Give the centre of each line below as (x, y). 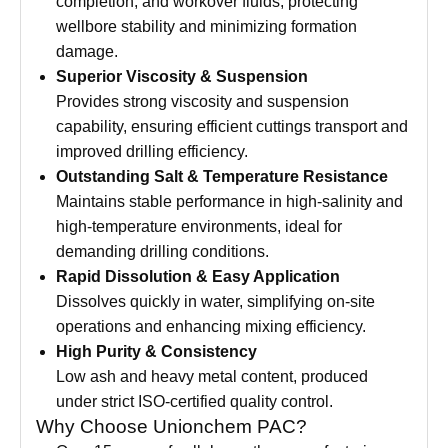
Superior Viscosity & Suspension (182, 76)
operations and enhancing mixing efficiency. (211, 326)
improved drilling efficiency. (152, 151)
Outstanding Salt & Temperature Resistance (222, 176)
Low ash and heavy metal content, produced (212, 376)
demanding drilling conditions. (162, 251)
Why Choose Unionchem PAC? (171, 426)
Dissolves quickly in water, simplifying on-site (215, 301)
